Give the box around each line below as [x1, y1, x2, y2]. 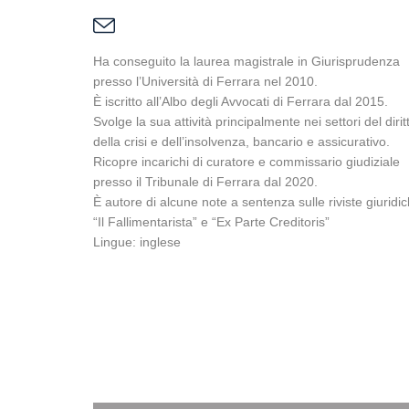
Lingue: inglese [93, 235, 181, 249]
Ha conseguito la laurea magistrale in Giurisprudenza [93, 54, 400, 68]
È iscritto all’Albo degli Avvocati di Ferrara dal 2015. [93, 94, 388, 109]
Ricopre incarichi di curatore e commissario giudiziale [93, 154, 400, 169]
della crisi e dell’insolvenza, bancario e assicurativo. [93, 134, 390, 149]
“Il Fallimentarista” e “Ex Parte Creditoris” [93, 215, 330, 229]
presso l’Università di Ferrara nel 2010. [93, 74, 318, 89]
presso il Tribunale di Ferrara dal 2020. [93, 174, 318, 189]
